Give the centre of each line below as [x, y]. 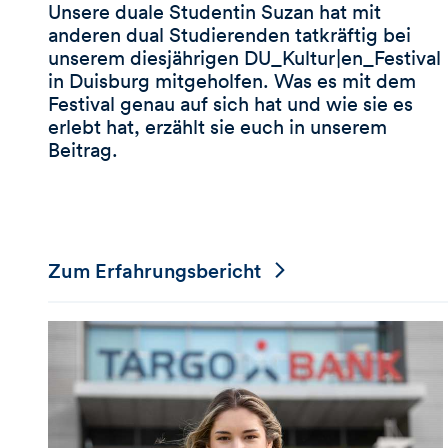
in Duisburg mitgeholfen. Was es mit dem [232, 80]
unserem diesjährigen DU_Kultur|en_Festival [244, 57]
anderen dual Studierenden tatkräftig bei [229, 34]
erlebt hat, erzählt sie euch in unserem [217, 126]
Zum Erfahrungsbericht [154, 270]
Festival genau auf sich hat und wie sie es [230, 103]
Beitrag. [83, 149]
